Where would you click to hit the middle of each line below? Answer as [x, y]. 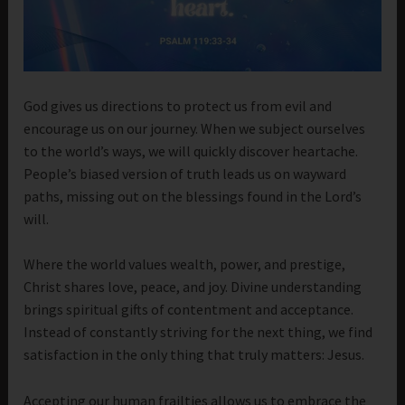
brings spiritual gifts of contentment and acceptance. [189, 310]
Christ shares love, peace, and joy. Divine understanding [193, 287]
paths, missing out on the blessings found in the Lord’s [193, 196]
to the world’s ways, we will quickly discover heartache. [191, 151]
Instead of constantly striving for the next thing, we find [198, 332]
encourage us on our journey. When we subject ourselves [195, 128]
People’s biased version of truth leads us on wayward [185, 173]
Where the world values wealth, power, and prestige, [185, 264]
